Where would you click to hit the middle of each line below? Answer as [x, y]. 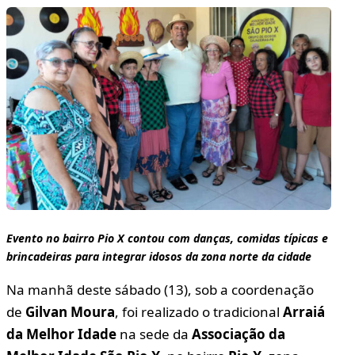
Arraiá [304, 311]
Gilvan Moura [70, 311]
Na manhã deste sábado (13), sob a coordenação [160, 289]
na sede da [154, 334]
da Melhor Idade [61, 334]
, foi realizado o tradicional [199, 311]
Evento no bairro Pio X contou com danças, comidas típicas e [167, 238]
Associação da [239, 334]
